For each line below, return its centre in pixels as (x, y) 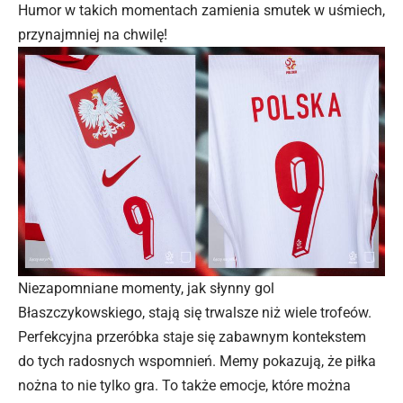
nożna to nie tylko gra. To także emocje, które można (184, 385)
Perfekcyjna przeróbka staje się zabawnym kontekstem (192, 336)
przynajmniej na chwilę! (93, 34)
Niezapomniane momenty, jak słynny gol (146, 288)
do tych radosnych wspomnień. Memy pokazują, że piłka (197, 361)
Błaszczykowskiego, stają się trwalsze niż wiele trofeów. (195, 312)
